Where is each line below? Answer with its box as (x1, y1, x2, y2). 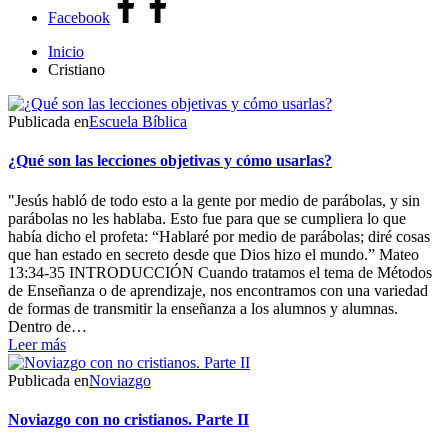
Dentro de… (8, 317, 87, 335)
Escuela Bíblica (89, 113, 187, 130)
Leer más (8, 335, 66, 353)
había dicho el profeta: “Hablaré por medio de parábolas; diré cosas (8, 227, 430, 245)
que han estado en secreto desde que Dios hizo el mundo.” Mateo (8, 245, 419, 263)
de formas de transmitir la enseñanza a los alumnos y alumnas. (8, 299, 398, 317)
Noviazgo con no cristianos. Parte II (8, 410, 249, 428)
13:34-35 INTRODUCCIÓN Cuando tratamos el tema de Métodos (8, 263, 432, 281)
